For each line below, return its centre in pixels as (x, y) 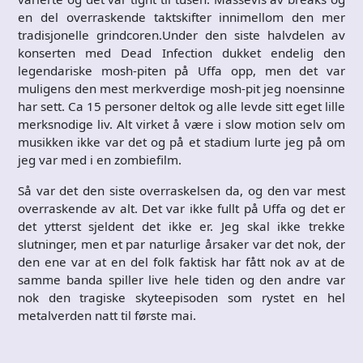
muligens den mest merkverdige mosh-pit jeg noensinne (181, 88)
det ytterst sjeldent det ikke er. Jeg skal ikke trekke (181, 226)
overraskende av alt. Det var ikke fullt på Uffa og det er (181, 208)
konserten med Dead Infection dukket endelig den (181, 52)
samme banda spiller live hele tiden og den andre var (181, 279)
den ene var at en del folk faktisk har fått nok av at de (181, 261)
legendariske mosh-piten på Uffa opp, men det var (181, 70)
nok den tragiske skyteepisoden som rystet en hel (181, 297)
